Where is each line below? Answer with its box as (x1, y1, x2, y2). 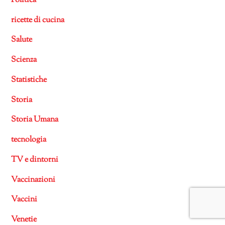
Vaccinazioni (11, 174, 56, 186)
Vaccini (11, 194, 38, 206)
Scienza (11, 54, 37, 66)
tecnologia (11, 134, 47, 146)
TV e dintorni (11, 154, 59, 166)
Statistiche (11, 74, 47, 86)
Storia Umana (11, 114, 59, 126)
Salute (11, 34, 33, 46)
